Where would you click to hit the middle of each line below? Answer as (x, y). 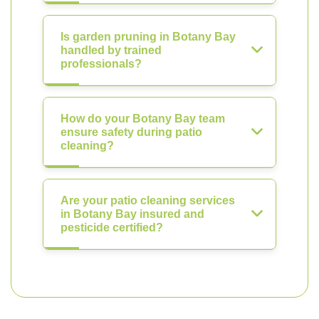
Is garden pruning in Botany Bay (148, 37)
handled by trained (111, 50)
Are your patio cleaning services (148, 200)
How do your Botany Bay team (143, 119)
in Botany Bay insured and (132, 214)
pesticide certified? (112, 228)
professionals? (101, 64)
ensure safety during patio (131, 132)
